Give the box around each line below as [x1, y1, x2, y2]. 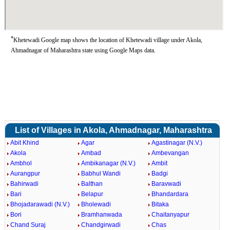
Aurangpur [10, 170, 40, 177]
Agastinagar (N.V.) [151, 139, 203, 146]
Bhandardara [151, 190, 189, 198]
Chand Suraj [10, 221, 46, 228]
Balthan [81, 180, 103, 187]
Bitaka [151, 201, 169, 208]
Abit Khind [10, 139, 39, 146]
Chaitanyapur [151, 211, 190, 218]
